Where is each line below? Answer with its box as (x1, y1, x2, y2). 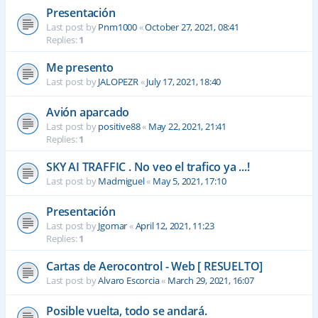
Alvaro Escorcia (98, 274, 160, 287)
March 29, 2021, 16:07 (167, 274, 254, 287)
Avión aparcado (46, 104, 130, 121)
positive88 (98, 120, 141, 133)
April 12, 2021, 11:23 (135, 219, 214, 233)
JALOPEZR (98, 75, 138, 89)
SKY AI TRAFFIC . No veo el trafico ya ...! (46, 159, 250, 175)
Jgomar (98, 219, 128, 233)
